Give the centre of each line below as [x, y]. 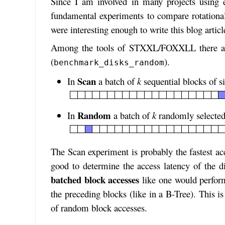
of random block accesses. [99, 208]
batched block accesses [95, 180]
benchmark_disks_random [109, 62]
